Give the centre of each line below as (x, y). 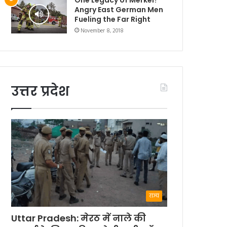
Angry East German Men (119, 9)
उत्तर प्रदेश (41, 91)
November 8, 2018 (102, 31)
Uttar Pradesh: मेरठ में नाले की (79, 218)
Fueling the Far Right (113, 19)
